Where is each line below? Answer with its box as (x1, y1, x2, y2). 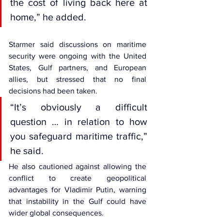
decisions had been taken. (9, 87, 97, 95)
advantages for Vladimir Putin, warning (9, 186, 146, 194)
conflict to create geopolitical (9, 174, 146, 183)
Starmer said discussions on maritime (9, 40, 146, 49)
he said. (10, 145, 44, 156)
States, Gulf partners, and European (9, 63, 146, 72)
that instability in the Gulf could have (9, 197, 146, 206)
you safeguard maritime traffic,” (10, 131, 147, 142)
